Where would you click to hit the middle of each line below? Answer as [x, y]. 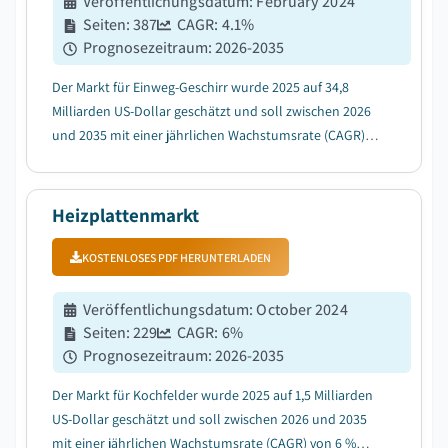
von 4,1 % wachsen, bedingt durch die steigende [193, 159]
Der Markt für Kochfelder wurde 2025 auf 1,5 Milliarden [212, 395]
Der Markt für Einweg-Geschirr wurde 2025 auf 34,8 [200, 87]
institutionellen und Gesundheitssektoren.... [183, 207]
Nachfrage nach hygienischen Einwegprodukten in [199, 183]
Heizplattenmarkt [125, 215]
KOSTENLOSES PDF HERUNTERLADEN [176, 257]
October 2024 [302, 309]
